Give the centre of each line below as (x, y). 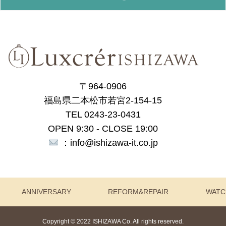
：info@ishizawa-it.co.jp (108, 143)
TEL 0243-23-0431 (103, 115)
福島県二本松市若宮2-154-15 (103, 101)
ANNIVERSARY (46, 192)
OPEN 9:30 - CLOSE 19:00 (103, 129)
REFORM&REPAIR (138, 192)
